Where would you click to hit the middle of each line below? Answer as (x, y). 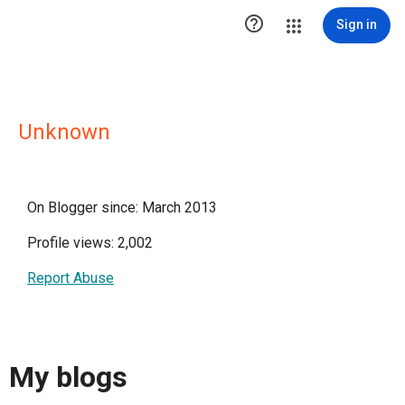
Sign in (357, 24)
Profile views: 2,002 (90, 243)
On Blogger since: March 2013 (122, 207)
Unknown (64, 132)
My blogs (68, 377)
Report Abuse (71, 278)
